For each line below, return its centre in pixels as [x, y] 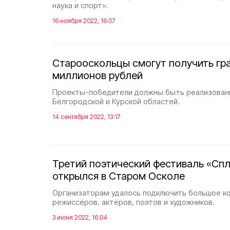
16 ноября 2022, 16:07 [84, 21]
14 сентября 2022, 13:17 [86, 117]
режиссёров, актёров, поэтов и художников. [133, 202]
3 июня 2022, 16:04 [80, 217]
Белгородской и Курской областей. [116, 101]
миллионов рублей [98, 75]
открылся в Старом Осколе [119, 176]
